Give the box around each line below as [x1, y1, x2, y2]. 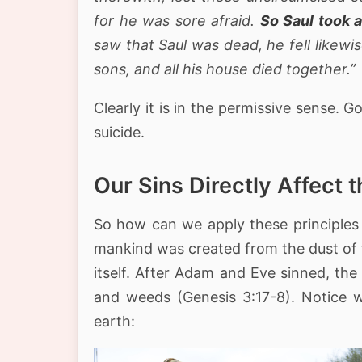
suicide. [94, 123, 145, 141]
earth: [94, 312, 135, 330]
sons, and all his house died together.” [94, 60, 356, 78]
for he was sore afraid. [94, 11, 260, 29]
